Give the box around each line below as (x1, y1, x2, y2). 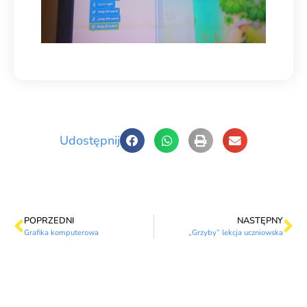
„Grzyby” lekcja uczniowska (188, 228, 283, 238)
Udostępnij (60, 132, 120, 149)
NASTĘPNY (237, 214, 283, 228)
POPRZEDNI (24, 214, 74, 228)
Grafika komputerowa (24, 228, 99, 238)
